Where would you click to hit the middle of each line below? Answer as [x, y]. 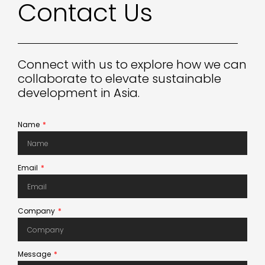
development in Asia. [79, 93]
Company [37, 211]
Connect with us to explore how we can [132, 65]
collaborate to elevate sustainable [119, 79]
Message [35, 254]
